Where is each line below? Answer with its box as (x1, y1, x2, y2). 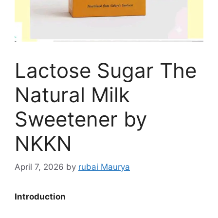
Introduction (15, 192, 66, 202)
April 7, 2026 (15, 162, 64, 172)
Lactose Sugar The (15, 57, 197, 83)
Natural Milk (15, 82, 130, 107)
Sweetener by (15, 106, 147, 131)
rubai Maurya (78, 162, 130, 172)
